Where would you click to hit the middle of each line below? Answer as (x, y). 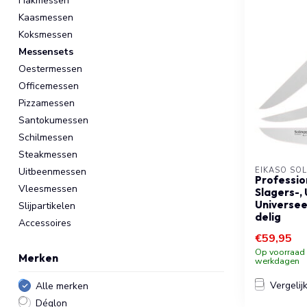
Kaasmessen (46, 17)
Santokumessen (53, 120)
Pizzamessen (47, 103)
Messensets (46, 51)
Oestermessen (50, 69)
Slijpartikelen (47, 206)
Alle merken (62, 286)
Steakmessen (48, 154)
